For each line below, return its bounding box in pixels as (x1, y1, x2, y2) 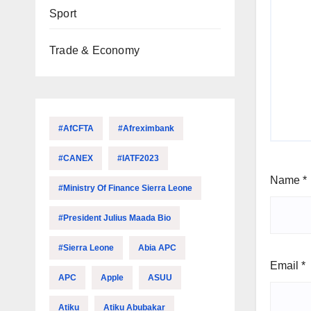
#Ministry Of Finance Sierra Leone (58, 183, 192, 193)
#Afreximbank (118, 124, 174, 133)
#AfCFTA (58, 124, 94, 133)
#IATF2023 (117, 153, 159, 163)
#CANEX (58, 153, 93, 163)
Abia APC (138, 243, 176, 253)
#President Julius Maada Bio (58, 213, 171, 223)
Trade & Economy (49, 44, 140, 56)
